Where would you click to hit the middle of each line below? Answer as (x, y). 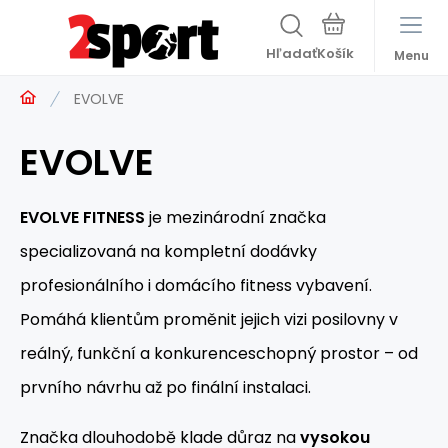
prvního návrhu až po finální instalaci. (165, 387)
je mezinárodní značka (235, 217)
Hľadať (291, 53)
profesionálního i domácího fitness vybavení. (196, 285)
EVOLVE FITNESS (82, 217)
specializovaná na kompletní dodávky (168, 251)
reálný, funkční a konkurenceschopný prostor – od (219, 353)
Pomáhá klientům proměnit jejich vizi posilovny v (209, 319)
